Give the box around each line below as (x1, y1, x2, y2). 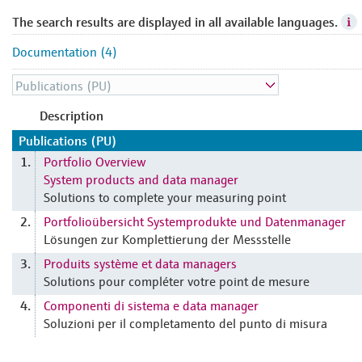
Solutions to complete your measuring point (44, 187, 286, 205)
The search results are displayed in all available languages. (12, 14, 338, 30)
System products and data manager (44, 170, 238, 187)
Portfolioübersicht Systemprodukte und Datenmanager (44, 212, 346, 229)
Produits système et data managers (44, 254, 237, 271)
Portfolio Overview (44, 152, 146, 170)
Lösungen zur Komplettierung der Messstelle (44, 229, 291, 247)
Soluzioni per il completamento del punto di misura (44, 314, 327, 331)
